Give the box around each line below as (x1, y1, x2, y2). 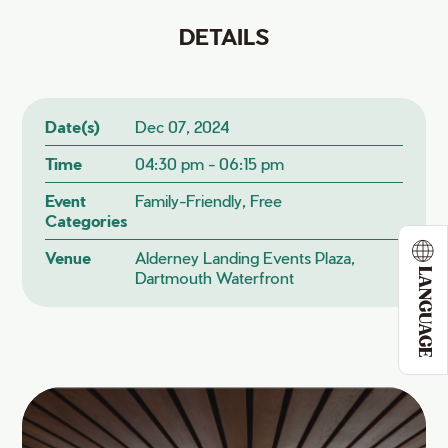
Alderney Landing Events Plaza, (134, 248, 355, 267)
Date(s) (45, 117, 101, 136)
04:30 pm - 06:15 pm (134, 154, 284, 173)
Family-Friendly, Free (134, 191, 282, 210)
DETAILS (179, 23, 269, 49)
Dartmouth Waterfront (134, 268, 294, 287)
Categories (45, 211, 128, 230)
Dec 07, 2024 (134, 117, 229, 136)
